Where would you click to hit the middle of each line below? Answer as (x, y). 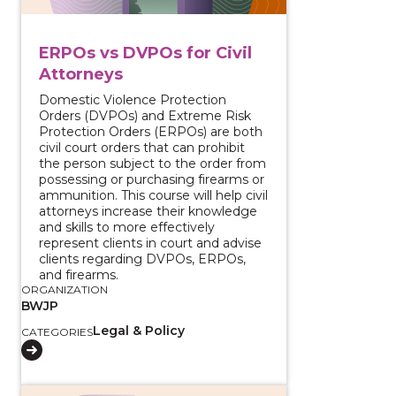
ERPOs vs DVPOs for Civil (145, 53)
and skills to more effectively (127, 227)
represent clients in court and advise (150, 243)
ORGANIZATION (65, 289)
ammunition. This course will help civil (153, 195)
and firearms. (79, 274)
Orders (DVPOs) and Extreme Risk (145, 115)
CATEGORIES (57, 331)
